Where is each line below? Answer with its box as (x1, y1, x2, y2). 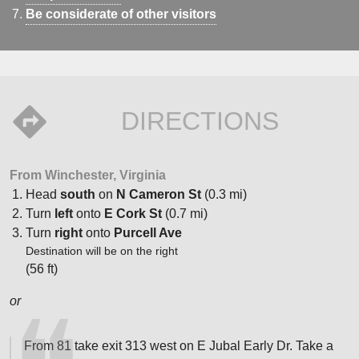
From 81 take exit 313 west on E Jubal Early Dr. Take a (24, 338, 333, 353)
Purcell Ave (114, 225, 182, 240)
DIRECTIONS (120, 106, 279, 135)
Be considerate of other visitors (26, 6, 216, 21)
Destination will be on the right (26, 244, 178, 257)
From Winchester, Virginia (10, 167, 166, 182)
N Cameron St (116, 187, 201, 201)
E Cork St (104, 206, 162, 220)
